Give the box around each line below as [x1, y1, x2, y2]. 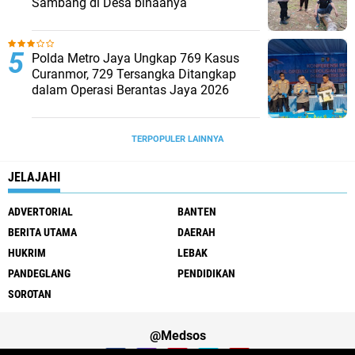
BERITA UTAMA [8, 226, 77, 239]
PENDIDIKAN [177, 267, 235, 280]
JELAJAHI [8, 170, 60, 185]
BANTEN [177, 205, 216, 218]
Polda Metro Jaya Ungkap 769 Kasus [32, 51, 239, 66]
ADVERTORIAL [8, 205, 73, 218]
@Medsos [149, 328, 206, 343]
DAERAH [177, 226, 216, 239]
